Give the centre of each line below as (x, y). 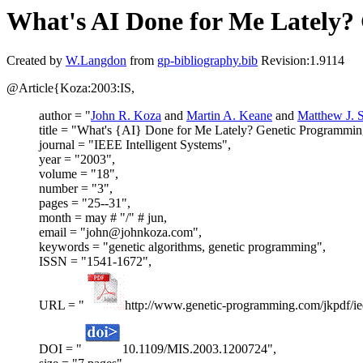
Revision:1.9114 (301, 61)
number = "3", (76, 189)
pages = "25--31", (85, 203)
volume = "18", (79, 174)
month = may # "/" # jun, (103, 218)
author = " (65, 116)
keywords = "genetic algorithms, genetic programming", (182, 247)
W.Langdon (96, 61)
